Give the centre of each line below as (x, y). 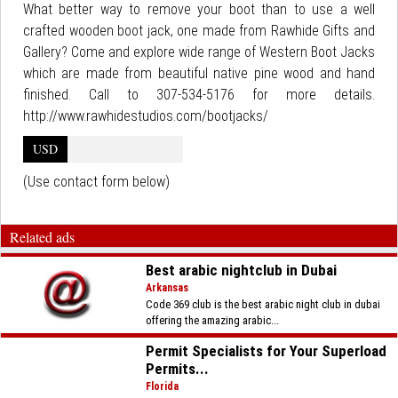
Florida (163, 386)
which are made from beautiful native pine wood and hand (199, 73)
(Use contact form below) (96, 182)
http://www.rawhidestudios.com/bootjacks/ (146, 116)
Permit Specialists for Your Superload (267, 351)
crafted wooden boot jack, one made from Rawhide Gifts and (199, 31)
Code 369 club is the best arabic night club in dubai (263, 304)
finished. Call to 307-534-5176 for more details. (199, 95)
